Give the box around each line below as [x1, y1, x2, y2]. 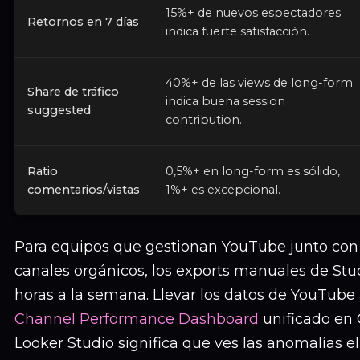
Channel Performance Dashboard [14, 310, 259, 328]
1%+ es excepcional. [166, 182, 280, 197]
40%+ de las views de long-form [166, 76, 353, 90]
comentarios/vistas [27, 182, 140, 197]
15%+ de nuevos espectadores [166, 6, 341, 20]
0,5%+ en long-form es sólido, [166, 164, 340, 178]
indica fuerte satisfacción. [166, 24, 309, 39]
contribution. [166, 112, 242, 127]
